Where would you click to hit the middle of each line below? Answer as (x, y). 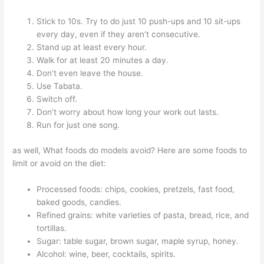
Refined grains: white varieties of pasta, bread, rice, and (143, 215)
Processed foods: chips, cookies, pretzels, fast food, (136, 189)
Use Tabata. (60, 86)
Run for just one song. (78, 125)
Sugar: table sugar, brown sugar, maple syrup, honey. (138, 241)
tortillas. (52, 228)
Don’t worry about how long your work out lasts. (128, 112)
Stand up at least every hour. (92, 47)
